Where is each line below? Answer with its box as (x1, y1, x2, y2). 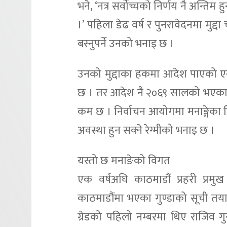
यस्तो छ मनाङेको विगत (78, 151, 171, 170)
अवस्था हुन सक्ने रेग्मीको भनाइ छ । (78, 121, 215, 140)
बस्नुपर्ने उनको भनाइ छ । (78, 34, 175, 53)
